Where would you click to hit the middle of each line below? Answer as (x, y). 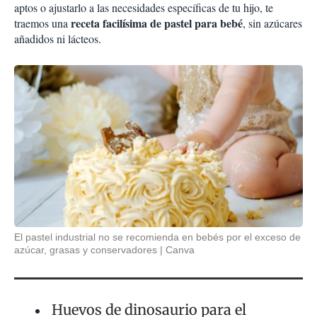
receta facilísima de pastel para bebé (157, 23)
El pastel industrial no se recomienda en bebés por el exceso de (157, 237)
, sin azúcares (272, 23)
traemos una (42, 23)
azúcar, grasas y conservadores (86, 250)
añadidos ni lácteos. (58, 39)
